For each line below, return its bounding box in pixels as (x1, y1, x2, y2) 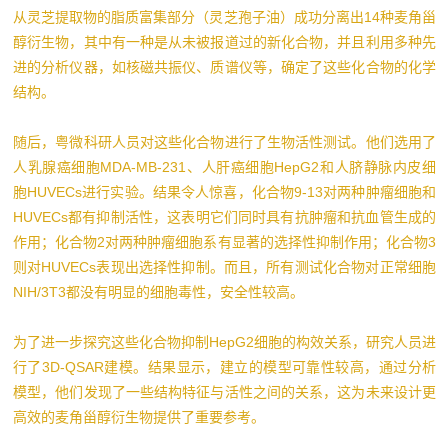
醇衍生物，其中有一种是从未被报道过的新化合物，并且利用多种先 (13, 33, 436, 50)
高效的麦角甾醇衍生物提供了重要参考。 (13, 408, 265, 425)
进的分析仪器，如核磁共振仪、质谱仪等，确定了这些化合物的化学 (13, 58, 436, 75)
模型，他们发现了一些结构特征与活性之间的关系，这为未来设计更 (13, 383, 436, 400)
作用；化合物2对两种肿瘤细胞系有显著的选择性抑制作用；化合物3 (13, 233, 436, 250)
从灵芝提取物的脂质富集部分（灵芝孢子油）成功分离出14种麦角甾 (13, 8, 436, 25)
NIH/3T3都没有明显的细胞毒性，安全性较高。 (13, 283, 304, 300)
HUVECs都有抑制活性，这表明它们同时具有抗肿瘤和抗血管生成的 (13, 208, 436, 225)
